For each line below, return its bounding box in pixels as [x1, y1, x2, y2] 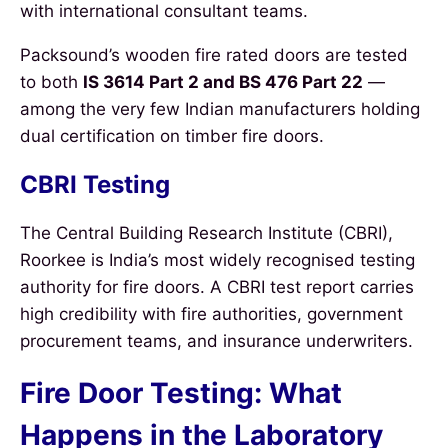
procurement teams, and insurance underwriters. [20, 330, 413, 351]
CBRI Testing [20, 169, 170, 199]
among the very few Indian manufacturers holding [20, 98, 420, 119]
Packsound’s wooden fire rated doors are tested [20, 44, 408, 65]
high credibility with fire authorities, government [20, 303, 403, 324]
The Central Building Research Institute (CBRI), [20, 222, 393, 243]
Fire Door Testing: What [20, 375, 342, 410]
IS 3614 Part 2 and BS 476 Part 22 [83, 71, 363, 92]
